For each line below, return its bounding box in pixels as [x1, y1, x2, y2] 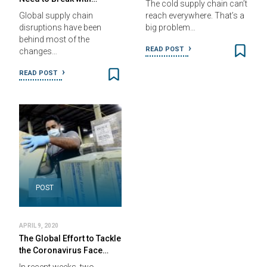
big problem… [145, 23, 195, 32]
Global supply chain [19, 11, 93, 20]
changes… [19, 46, 57, 56]
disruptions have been [19, 23, 101, 32]
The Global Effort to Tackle [19, 234, 121, 243]
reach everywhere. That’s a [145, 11, 244, 20]
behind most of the [19, 35, 89, 44]
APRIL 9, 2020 [19, 222, 58, 229]
